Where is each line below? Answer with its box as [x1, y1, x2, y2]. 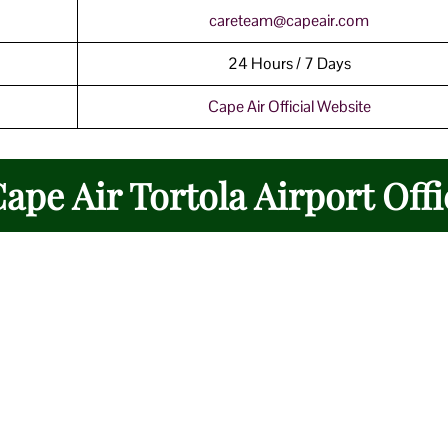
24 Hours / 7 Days [227, 52, 351, 74]
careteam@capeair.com [209, 9, 369, 31]
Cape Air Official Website [207, 95, 371, 117]
